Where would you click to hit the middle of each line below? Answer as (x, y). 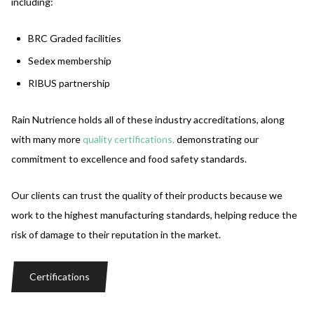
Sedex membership (70, 60)
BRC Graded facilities (75, 38)
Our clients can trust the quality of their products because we (147, 195)
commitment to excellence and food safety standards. (129, 158)
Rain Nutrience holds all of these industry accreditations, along (148, 119)
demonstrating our (217, 139)
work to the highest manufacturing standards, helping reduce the (154, 214)
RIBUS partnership (69, 83)
